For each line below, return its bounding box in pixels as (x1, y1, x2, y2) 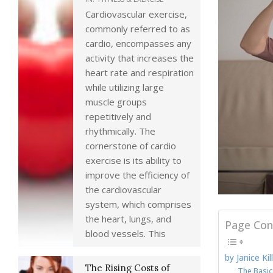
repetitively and (85, 110, 151, 122)
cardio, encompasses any (85, 37, 191, 49)
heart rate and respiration (85, 66, 194, 79)
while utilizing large (85, 81, 164, 93)
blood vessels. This (85, 227, 166, 239)
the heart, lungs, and (85, 213, 171, 225)
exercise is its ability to (85, 154, 182, 166)
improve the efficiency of (85, 169, 190, 181)
